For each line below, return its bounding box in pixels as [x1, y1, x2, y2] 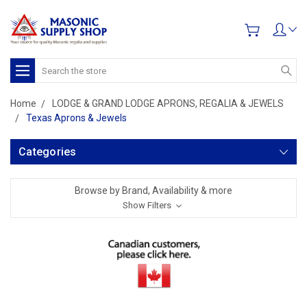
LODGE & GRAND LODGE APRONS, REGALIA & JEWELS [52, 98, 284, 109]
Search [35, 60, 66, 71]
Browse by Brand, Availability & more [75, 185, 232, 196]
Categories [19, 145, 77, 158]
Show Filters [123, 200, 173, 210]
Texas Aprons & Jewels [26, 112, 127, 123]
